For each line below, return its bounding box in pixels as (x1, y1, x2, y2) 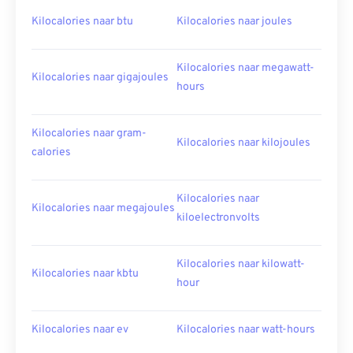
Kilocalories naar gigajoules (32, 71, 169, 84)
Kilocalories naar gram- (32, 127, 147, 140)
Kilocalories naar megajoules (32, 202, 175, 215)
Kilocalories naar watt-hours (176, 323, 315, 336)
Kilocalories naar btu (32, 15, 133, 28)
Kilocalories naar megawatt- (176, 61, 314, 75)
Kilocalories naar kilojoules (176, 136, 310, 150)
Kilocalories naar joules (176, 15, 292, 28)
